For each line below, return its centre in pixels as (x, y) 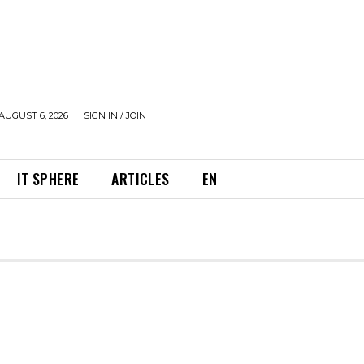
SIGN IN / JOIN (115, 115)
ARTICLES (141, 179)
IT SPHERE (48, 179)
